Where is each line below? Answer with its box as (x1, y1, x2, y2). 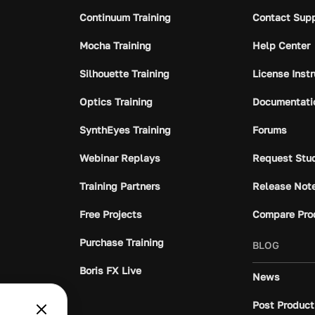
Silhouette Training (79, 67, 169, 79)
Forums (252, 123, 288, 136)
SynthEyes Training (79, 123, 171, 136)
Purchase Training (79, 236, 164, 248)
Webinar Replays (79, 151, 160, 164)
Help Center (252, 39, 311, 51)
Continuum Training (79, 11, 171, 23)
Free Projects (79, 207, 142, 220)
